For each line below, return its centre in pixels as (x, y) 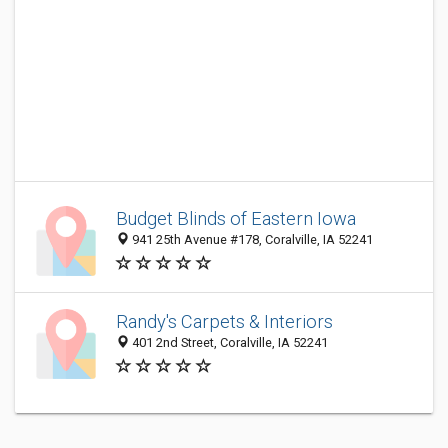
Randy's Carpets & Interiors (224, 322)
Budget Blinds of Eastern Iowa (236, 219)
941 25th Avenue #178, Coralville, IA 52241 (251, 240)
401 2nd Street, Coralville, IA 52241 (228, 343)
